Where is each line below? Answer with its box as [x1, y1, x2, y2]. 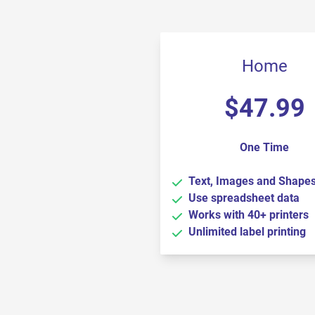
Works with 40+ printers [188, 208, 309, 221]
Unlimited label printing [188, 225, 306, 238]
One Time [240, 141, 289, 154]
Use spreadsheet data [188, 191, 300, 205]
